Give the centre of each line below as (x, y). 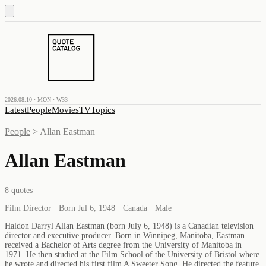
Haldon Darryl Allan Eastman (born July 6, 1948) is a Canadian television (129, 226)
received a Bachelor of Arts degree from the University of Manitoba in (123, 245)
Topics (103, 110)
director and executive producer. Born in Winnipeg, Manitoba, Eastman (125, 235)
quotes (21, 190)
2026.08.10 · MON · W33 (36, 99)
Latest (16, 110)
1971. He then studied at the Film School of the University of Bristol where (132, 254)
